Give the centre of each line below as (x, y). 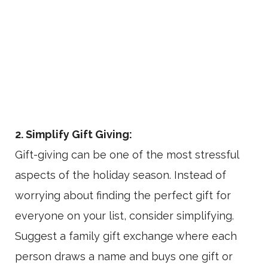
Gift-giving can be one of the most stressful (127, 155)
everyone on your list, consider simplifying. (124, 216)
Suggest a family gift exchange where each (126, 236)
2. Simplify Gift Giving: (74, 135)
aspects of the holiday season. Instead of (121, 175)
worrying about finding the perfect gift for (123, 196)
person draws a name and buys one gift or (124, 257)
